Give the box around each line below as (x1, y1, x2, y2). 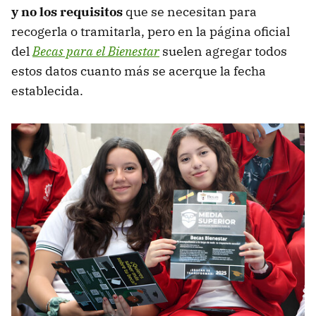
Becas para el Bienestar (32, 43, 159, 60)
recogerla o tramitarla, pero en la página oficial (11, 23, 290, 40)
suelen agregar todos (159, 43, 287, 60)
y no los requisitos (11, 4, 126, 20)
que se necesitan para (126, 4, 257, 20)
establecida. (11, 83, 83, 99)
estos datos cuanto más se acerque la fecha (11, 63, 266, 80)
